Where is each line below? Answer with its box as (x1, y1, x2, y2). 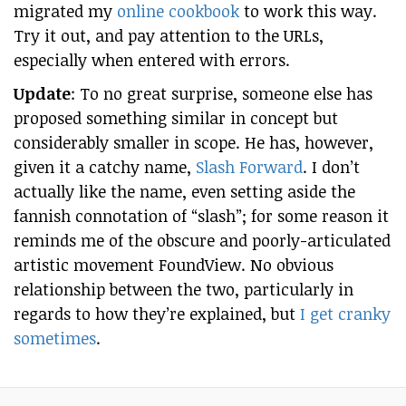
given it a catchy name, (14, 156, 196, 178)
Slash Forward (196, 156, 303, 178)
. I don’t (303, 156, 360, 178)
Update (14, 82, 71, 104)
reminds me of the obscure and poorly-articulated (14, 229, 391, 251)
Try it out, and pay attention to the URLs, (14, 24, 324, 46)
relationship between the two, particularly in (14, 278, 353, 300)
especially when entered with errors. (14, 49, 290, 71)
